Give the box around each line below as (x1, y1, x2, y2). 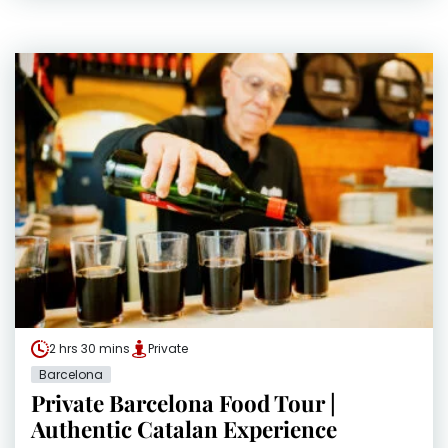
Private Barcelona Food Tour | (31, 388, 336, 419)
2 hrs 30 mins (49, 340, 130, 358)
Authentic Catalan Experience (31, 414, 337, 445)
